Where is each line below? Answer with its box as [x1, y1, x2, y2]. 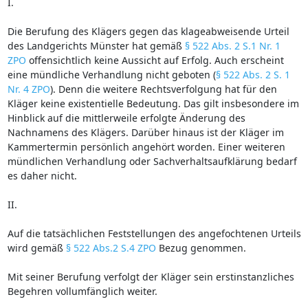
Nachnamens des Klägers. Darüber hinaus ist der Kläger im [7, 125, 284, 139]
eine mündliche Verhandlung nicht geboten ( [7, 67, 216, 81]
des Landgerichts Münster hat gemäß [7, 38, 185, 52]
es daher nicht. [7, 168, 77, 182]
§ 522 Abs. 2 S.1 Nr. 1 [184, 38, 280, 52]
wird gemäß [7, 241, 66, 254]
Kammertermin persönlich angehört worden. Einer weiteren [7, 140, 285, 153]
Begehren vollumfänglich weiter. [7, 284, 157, 298]
